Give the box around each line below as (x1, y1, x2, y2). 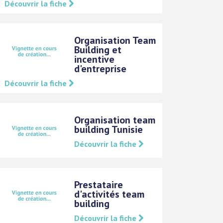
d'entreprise (74, 62, 127, 75)
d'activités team (74, 187, 145, 201)
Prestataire (74, 178, 123, 191)
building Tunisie (74, 122, 143, 136)
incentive (74, 52, 115, 66)
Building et (74, 43, 122, 56)
